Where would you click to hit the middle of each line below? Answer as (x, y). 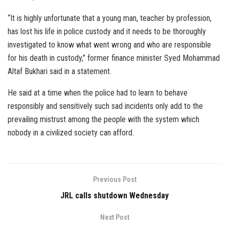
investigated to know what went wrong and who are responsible (109, 45)
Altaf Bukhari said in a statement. (60, 72)
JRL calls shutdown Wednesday (114, 196)
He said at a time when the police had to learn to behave (98, 93)
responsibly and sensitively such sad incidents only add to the (105, 106)
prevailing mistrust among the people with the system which (104, 120)
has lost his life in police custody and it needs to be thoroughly (107, 32)
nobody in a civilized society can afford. (71, 133)
